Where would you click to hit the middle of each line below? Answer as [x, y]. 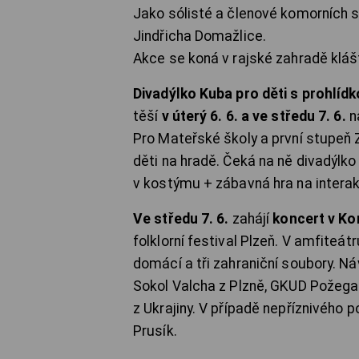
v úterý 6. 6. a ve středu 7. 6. [255, 117]
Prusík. [155, 331]
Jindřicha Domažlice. [200, 36]
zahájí [251, 219]
